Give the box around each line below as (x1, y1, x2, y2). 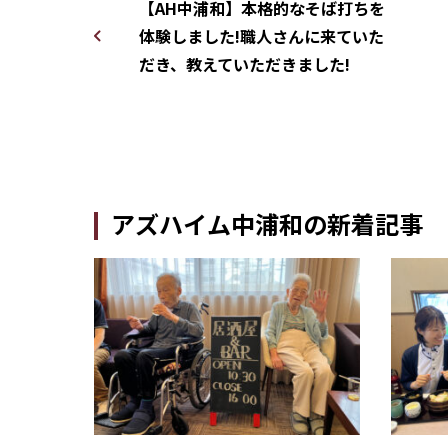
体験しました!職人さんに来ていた (139, 23, 384, 48)
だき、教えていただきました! (139, 51, 350, 76)
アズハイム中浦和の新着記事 (111, 205, 423, 241)
